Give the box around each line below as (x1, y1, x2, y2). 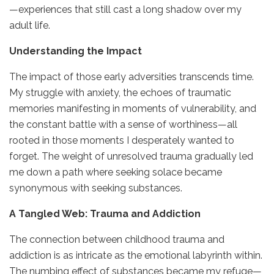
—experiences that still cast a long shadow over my (9, 3, 242, 15)
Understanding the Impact (9, 45, 142, 57)
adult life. (9, 19, 50, 31)
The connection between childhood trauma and (9, 233, 224, 245)
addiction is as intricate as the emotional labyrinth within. (9, 249, 262, 261)
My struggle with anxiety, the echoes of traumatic (9, 86, 231, 98)
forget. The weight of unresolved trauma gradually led (9, 150, 253, 162)
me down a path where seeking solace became (9, 166, 222, 178)
